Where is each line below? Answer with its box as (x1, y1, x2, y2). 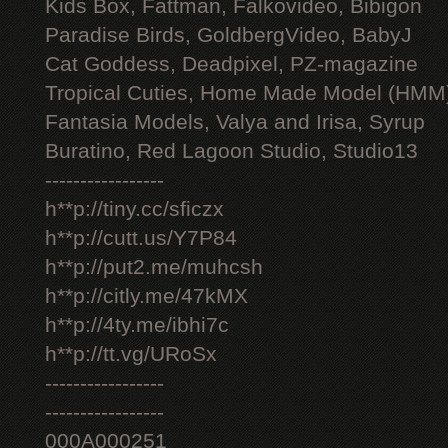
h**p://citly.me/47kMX (45, 284, 248, 308)
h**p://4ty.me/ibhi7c (45, 313, 229, 337)
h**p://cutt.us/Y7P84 (45, 226, 237, 250)
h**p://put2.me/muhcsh (45, 255, 263, 279)
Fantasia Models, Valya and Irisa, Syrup (45, 110, 425, 134)
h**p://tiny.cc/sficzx (45, 197, 224, 221)
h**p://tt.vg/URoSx (45, 342, 217, 366)
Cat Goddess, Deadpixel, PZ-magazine (45, 52, 418, 76)
